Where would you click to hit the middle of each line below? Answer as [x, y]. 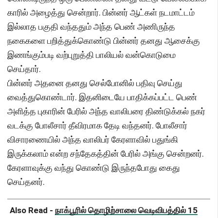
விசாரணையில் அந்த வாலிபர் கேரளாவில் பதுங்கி [93, 140]
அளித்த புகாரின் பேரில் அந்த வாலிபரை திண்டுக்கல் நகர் [106, 111]
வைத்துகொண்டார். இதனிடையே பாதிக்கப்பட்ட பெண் [102, 97]
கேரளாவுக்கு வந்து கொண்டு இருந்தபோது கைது [94, 168]
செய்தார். [24, 69]
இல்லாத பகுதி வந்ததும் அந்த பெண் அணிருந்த [91, 27]
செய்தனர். [26, 182]
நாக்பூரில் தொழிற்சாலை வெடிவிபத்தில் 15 [126, 210]
